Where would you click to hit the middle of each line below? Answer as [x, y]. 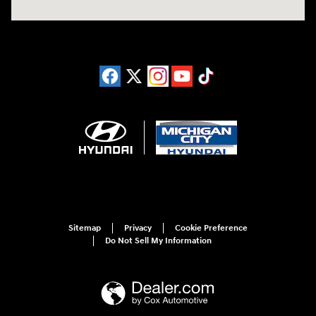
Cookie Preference [211, 229]
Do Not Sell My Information [158, 241]
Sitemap [85, 229]
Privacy [138, 229]
